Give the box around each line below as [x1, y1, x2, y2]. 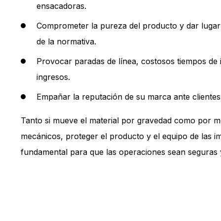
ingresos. [37, 72, 70, 82]
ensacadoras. [37, 1, 86, 11]
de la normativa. [37, 37, 96, 46]
